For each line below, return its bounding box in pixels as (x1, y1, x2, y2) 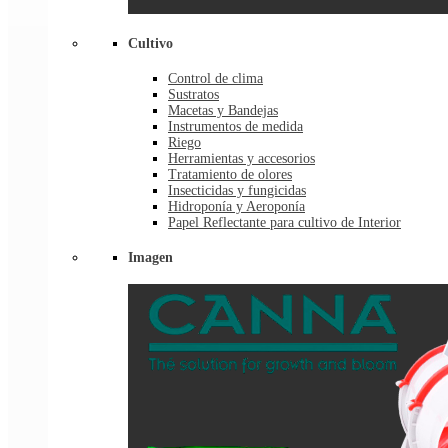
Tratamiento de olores (168, 166, 292, 182)
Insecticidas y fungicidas (168, 182, 306, 198)
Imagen (128, 249, 173, 265)
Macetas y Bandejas (168, 102, 278, 118)
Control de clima (168, 70, 263, 86)
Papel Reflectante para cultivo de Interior (168, 214, 401, 230)
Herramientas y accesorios (168, 150, 315, 166)
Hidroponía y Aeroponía (168, 198, 305, 214)
